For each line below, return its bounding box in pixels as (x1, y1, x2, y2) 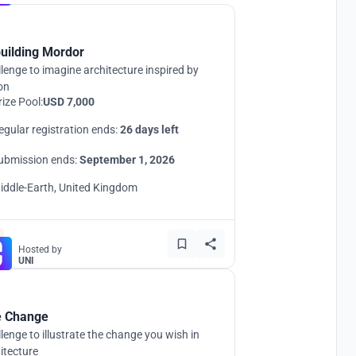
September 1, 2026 (79, 153, 175, 166)
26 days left (120, 123, 179, 136)
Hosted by (18, 244, 62, 255)
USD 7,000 (43, 95, 95, 108)
